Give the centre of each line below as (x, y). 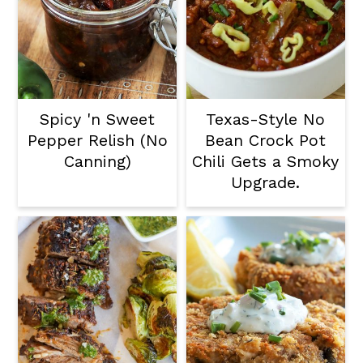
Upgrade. (266, 183)
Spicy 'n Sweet (98, 120)
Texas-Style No (266, 120)
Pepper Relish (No (97, 141)
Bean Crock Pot (266, 141)
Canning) (97, 162)
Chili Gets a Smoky (266, 162)
